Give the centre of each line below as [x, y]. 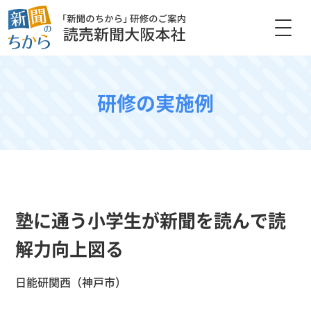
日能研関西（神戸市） [71, 282]
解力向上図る [70, 248]
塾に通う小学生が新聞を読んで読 [151, 220]
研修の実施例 [155, 103]
